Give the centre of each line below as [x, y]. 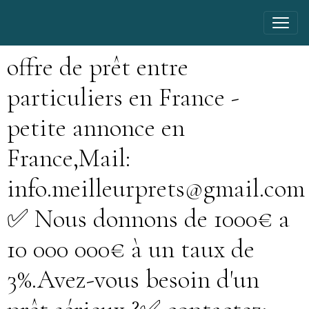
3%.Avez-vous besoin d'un [133, 280]
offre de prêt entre [98, 67]
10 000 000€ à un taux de [131, 249]
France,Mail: [69, 158]
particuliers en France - [123, 98]
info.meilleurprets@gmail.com [156, 189]
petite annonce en [96, 128]
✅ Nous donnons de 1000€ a [148, 219]
